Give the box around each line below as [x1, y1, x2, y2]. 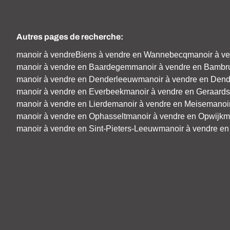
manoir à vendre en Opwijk [126, 111, 223, 121]
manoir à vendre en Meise [112, 99, 206, 108]
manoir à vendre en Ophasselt [16, 111, 126, 121]
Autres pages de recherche [16, 30, 121, 43]
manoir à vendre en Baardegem [16, 62, 131, 71]
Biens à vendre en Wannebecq [75, 50, 187, 59]
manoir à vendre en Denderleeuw [16, 74, 138, 84]
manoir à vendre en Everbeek [16, 87, 124, 96]
